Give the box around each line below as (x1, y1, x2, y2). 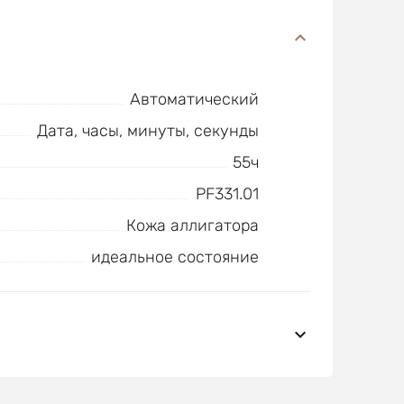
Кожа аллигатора (125, 216, 259, 235)
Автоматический (129, 89, 259, 109)
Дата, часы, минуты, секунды (36, 121, 259, 141)
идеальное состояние (90, 247, 259, 267)
